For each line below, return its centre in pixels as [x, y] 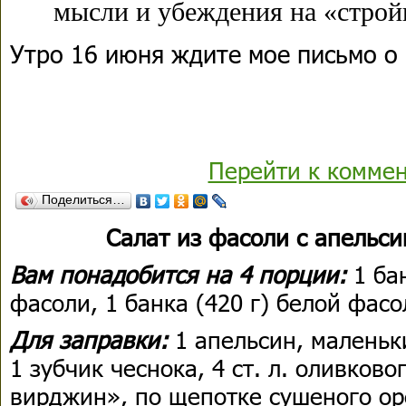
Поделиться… [83, 199]
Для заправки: [89, 339]
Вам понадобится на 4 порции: [182, 274]
